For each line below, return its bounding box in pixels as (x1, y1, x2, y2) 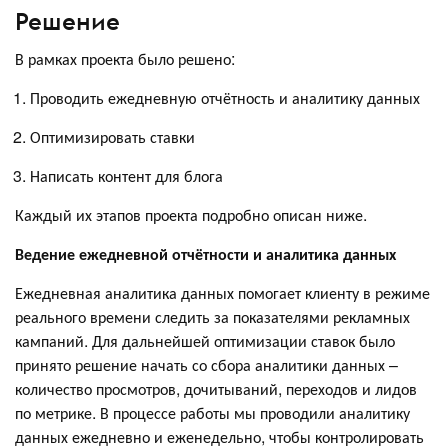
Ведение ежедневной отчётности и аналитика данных (15, 242, 396, 266)
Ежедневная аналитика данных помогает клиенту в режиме (15, 281, 430, 305)
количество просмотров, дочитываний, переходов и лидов (15, 377, 417, 401)
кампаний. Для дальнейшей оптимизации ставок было (15, 329, 395, 353)
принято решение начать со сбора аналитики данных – (15, 353, 398, 377)
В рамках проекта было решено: (15, 47, 235, 71)
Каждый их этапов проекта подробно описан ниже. (15, 203, 367, 227)
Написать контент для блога (30, 164, 223, 188)
